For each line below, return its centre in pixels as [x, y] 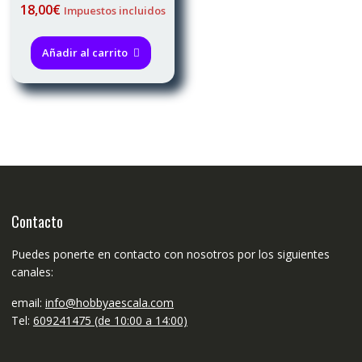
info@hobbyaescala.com [109, 303]
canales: [32, 272]
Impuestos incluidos [114, 11]
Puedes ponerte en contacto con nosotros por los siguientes [170, 255]
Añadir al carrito [85, 53]
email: [28, 303]
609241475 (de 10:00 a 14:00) [110, 321]
